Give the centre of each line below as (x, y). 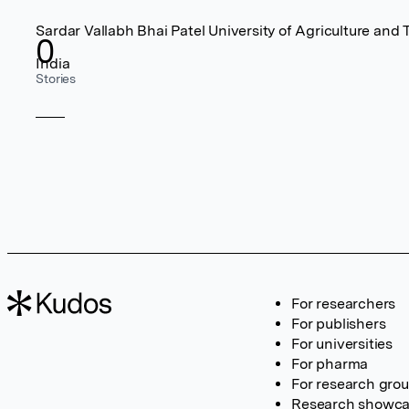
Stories (56, 79)
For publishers (339, 324)
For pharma (330, 364)
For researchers (344, 304)
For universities (342, 344)
